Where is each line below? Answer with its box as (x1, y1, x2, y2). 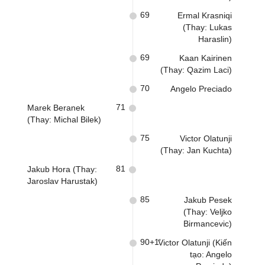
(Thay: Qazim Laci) (160, 65, 232, 75)
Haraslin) (198, 34, 232, 44)
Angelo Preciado (170, 84, 232, 93)
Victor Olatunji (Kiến (158, 238, 232, 247)
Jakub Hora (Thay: (27, 164, 97, 174)
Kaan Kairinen (179, 53, 232, 63)
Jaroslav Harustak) (27, 176, 98, 186)
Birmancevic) (183, 219, 232, 228)
